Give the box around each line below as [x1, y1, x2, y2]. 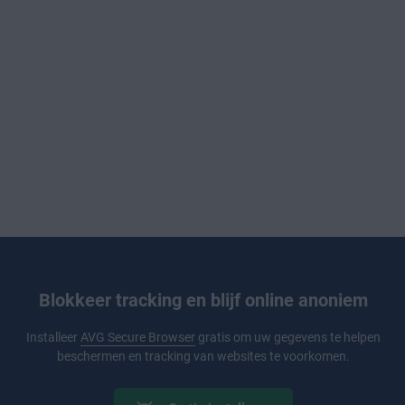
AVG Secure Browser [80, 329, 195, 344]
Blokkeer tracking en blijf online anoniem [38, 288, 368, 311]
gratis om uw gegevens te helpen [194, 329, 381, 344]
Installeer [25, 329, 80, 344]
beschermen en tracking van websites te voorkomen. [56, 348, 350, 363]
